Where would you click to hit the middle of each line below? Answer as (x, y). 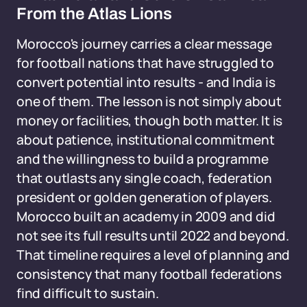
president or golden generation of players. (144, 197)
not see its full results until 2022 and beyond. (153, 236)
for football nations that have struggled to (145, 63)
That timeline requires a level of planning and (153, 255)
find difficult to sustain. (88, 293)
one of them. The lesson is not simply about (149, 101)
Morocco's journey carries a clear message (145, 44)
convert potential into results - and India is (146, 82)
